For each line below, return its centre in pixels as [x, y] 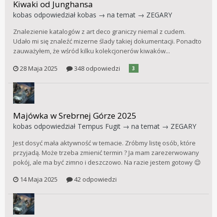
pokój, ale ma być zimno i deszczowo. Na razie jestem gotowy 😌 [107, 162]
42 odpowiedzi [95, 179]
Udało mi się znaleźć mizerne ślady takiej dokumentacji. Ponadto [107, 41]
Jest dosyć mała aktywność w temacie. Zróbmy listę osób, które [104, 143]
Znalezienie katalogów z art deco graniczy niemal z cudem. [99, 32]
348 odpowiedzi [96, 68]
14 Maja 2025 [39, 179]
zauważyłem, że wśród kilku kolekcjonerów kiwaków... [92, 51]
